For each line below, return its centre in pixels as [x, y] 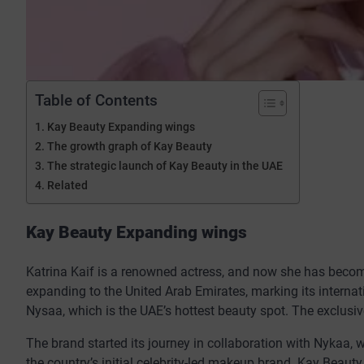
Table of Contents [96, 100]
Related [67, 185]
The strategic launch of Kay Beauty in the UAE [165, 166]
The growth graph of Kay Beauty [130, 146]
